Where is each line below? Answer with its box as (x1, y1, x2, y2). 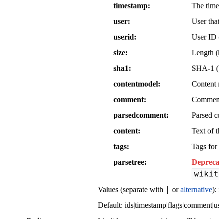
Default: (98, 200, 125, 209)
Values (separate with (98, 185, 165, 194)
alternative (180, 185, 212, 194)
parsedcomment (113, 110, 166, 119)
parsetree (113, 157, 144, 166)
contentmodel (113, 79, 158, 88)
